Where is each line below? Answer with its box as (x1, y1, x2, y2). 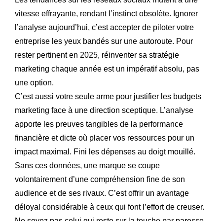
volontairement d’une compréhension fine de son (15, 175, 185, 184)
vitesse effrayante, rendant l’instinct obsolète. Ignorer (15, 9, 198, 18)
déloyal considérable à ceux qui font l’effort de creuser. (15, 202, 204, 211)
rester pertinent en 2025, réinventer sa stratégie (15, 50, 179, 59)
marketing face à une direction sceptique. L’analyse (15, 106, 193, 114)
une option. (15, 78, 54, 87)
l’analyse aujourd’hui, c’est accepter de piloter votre (15, 23, 194, 32)
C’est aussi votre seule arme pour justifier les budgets (15, 92, 201, 101)
